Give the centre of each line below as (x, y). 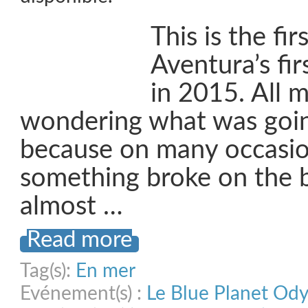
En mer (106, 271)
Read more (79, 240)
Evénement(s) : (83, 294)
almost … (71, 207)
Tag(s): (48, 271)
